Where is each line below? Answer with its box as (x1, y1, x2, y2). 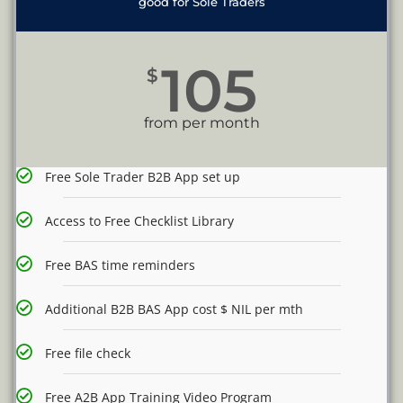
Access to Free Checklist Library (45, 212, 234, 230)
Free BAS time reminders (45, 256, 195, 274)
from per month (143, 114, 260, 132)
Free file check (45, 345, 130, 363)
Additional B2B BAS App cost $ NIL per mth (45, 300, 303, 318)
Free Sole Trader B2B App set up (45, 168, 240, 186)
